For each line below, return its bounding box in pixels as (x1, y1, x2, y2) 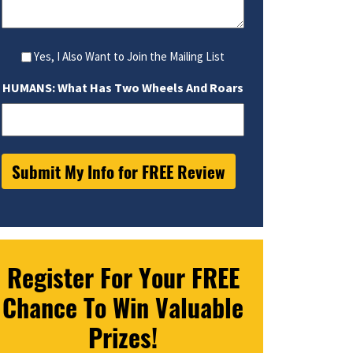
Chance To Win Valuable (2, 288, 243, 326)
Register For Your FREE (6, 258, 240, 296)
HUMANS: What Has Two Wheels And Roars (2, 80, 243, 96)
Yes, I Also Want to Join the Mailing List (33, 49, 225, 65)
